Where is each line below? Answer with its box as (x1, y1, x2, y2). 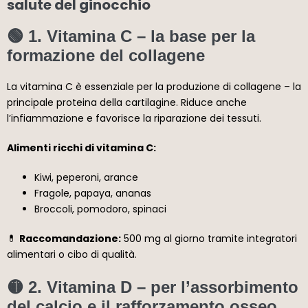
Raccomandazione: (19, 231, 121, 245)
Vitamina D (47, 277, 132, 296)
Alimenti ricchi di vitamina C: (7, 140, 156, 155)
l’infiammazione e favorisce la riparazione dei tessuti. (7, 111, 261, 125)
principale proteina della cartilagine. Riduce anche (7, 95, 247, 109)
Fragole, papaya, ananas (34, 186, 151, 200)
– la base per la (132, 26, 255, 45)
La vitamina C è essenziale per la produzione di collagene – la (7, 79, 301, 93)
